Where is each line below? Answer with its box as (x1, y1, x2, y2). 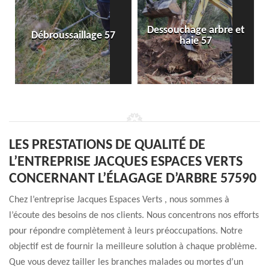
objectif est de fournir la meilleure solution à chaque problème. (9, 242, 257, 252)
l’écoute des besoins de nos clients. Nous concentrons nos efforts (9, 211, 259, 220)
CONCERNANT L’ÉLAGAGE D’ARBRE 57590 (9, 172, 256, 186)
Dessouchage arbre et (147, 25, 244, 36)
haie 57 (180, 35, 212, 47)
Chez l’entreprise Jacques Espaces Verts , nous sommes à (9, 195, 229, 205)
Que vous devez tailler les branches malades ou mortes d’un (9, 258, 243, 267)
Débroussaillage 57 (31, 30, 115, 41)
